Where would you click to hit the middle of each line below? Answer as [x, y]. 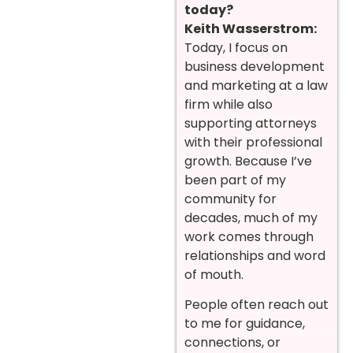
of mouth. [214, 274]
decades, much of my [251, 217]
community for [230, 199]
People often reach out [256, 305]
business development [255, 66]
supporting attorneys [251, 123]
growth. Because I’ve [248, 161]
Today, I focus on [236, 47]
